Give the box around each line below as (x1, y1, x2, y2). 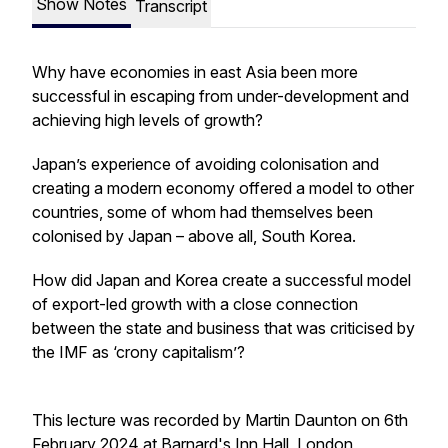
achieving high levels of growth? (32, 110, 263, 130)
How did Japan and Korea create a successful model (32, 270, 411, 290)
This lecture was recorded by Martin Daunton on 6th (32, 410, 408, 430)
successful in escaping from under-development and (32, 86, 409, 106)
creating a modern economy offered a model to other (32, 178, 414, 198)
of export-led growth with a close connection (32, 294, 358, 314)
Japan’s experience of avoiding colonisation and (32, 154, 379, 174)
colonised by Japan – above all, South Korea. (32, 226, 356, 246)
